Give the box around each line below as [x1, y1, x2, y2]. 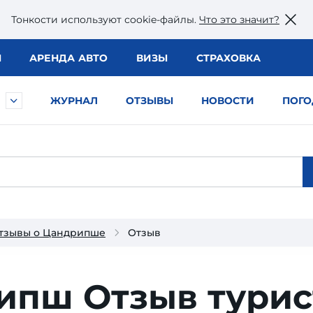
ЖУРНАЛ [50, 94, 98, 107]
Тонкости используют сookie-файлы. [11, 13, 199, 26]
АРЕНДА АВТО [29, 52, 108, 64]
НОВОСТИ [201, 94, 254, 107]
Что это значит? [199, 13, 279, 26]
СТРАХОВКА [196, 52, 261, 64]
